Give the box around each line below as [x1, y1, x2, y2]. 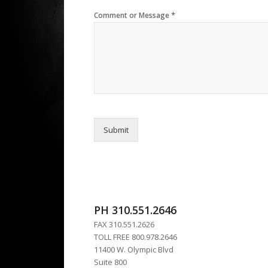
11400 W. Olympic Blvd [94, 243, 173, 255]
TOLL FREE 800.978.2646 [94, 231, 177, 242]
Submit [103, 124, 129, 135]
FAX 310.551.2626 [94, 218, 154, 230]
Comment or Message [94, 10, 171, 20]
